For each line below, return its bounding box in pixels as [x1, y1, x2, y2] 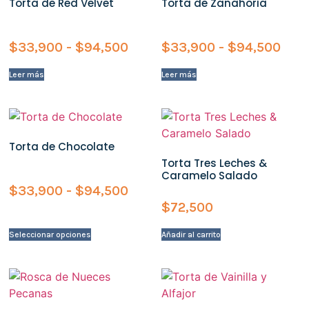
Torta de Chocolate [9, 139, 115, 154]
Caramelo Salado [161, 168, 257, 183]
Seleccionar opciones [9, 229, 92, 239]
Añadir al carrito [161, 229, 221, 239]
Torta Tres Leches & [161, 156, 267, 171]
